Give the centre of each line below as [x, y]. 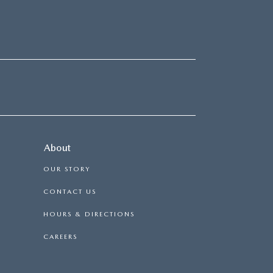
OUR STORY [67, 169]
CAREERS [60, 236]
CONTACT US [70, 191]
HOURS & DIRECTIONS [89, 214]
